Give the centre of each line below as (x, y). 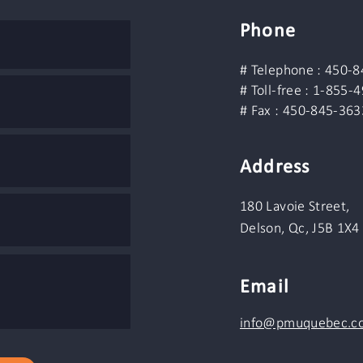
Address (275, 167)
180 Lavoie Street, (295, 207)
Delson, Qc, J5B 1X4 (300, 228)
